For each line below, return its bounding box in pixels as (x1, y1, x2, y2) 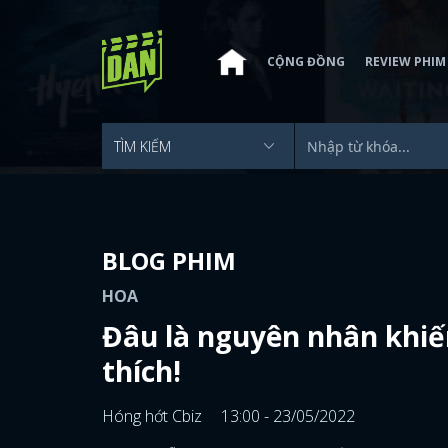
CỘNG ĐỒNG (267, 52, 345, 70)
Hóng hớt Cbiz (102, 405, 206, 427)
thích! (102, 352, 181, 390)
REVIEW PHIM (365, 52, 446, 70)
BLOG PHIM (102, 244, 236, 277)
